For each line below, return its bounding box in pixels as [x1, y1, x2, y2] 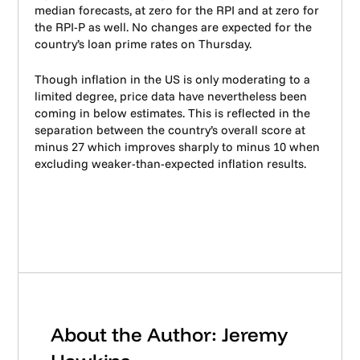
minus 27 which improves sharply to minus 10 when [35, 138, 321, 154]
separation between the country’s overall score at [35, 121, 306, 137]
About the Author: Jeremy [51, 322, 288, 346]
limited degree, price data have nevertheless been [35, 88, 308, 104]
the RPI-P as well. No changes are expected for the [35, 19, 313, 35]
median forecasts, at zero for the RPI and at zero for [35, 2, 320, 18]
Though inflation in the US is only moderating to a [35, 71, 311, 87]
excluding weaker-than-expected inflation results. [35, 155, 307, 171]
